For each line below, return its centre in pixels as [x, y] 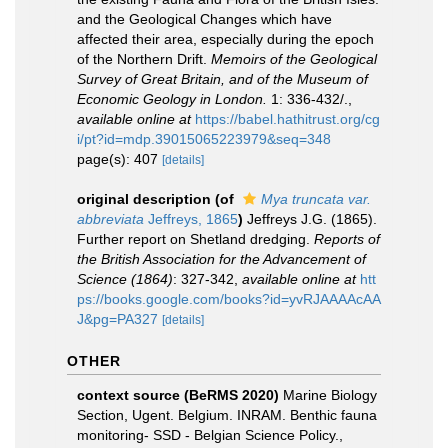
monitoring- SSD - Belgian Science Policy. [208, 434]
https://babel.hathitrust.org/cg [287, 118]
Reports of [347, 238]
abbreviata [110, 218]
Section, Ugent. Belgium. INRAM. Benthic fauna [227, 414]
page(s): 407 [119, 158]
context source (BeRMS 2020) [178, 394]
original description [144, 198]
